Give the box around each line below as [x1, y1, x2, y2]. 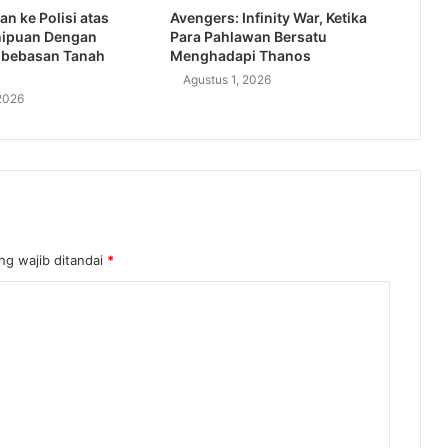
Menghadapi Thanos [169, 46, 311, 64]
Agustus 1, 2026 [182, 71, 271, 87]
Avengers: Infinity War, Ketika [169, 8, 367, 26]
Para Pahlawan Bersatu [169, 27, 327, 45]
